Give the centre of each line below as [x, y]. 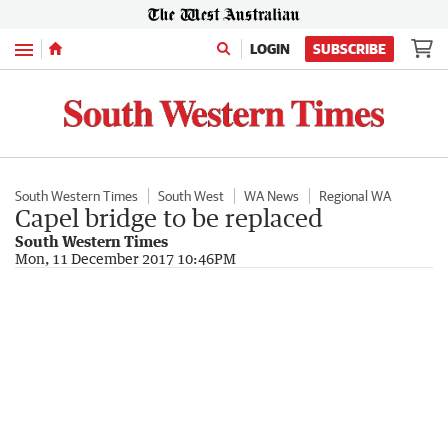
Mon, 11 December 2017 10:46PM [125, 258]
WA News [271, 195]
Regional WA [355, 195]
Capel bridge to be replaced [169, 217]
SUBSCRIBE [349, 49]
